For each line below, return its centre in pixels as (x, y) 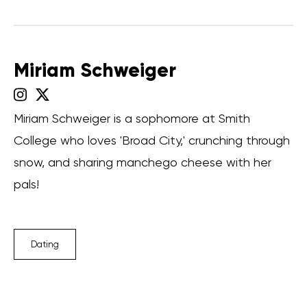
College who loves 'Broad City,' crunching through (152, 140)
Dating (45, 244)
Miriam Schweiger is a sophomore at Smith (132, 118)
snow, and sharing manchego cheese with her (143, 162)
